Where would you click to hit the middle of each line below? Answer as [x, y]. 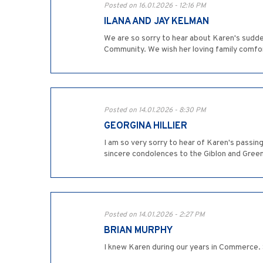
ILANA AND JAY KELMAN [156, 22]
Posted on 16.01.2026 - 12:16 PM [155, 6]
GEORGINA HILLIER [146, 127]
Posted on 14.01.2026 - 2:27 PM [154, 215]
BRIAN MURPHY [138, 231]
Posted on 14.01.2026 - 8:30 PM [155, 111]
